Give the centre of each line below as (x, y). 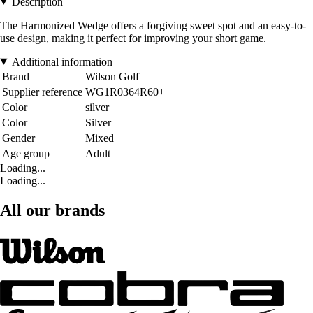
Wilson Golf (112, 76)
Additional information (62, 61)
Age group (26, 153)
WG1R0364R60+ (125, 92)
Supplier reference (42, 92)
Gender (19, 138)
